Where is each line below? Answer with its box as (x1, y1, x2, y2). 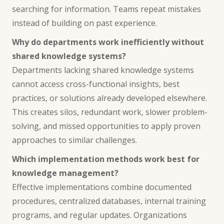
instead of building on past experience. (12, 17, 157, 28)
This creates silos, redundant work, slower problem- (12, 106, 207, 117)
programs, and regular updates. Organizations (12, 209, 187, 220)
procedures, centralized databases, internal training (12, 195, 206, 206)
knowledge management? (12, 167, 118, 178)
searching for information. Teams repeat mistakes (12, 3, 201, 14)
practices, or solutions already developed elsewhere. (12, 92, 207, 103)
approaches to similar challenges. (12, 134, 137, 145)
